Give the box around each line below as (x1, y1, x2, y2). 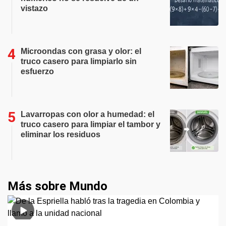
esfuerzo (21, 67, 54, 76)
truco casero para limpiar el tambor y (21, 120, 160, 129)
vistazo (21, 4, 48, 13)
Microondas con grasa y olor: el (21, 47, 141, 56)
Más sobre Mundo (8, 179, 107, 194)
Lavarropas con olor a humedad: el (21, 110, 154, 119)
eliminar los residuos (21, 130, 100, 139)
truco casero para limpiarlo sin (21, 57, 137, 66)
